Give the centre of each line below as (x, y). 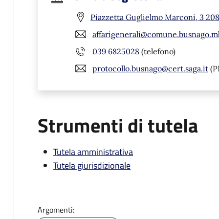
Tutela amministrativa (93, 152)
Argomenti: (56, 210)
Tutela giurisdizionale (92, 165)
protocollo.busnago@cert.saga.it (150, 68)
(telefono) (157, 51)
